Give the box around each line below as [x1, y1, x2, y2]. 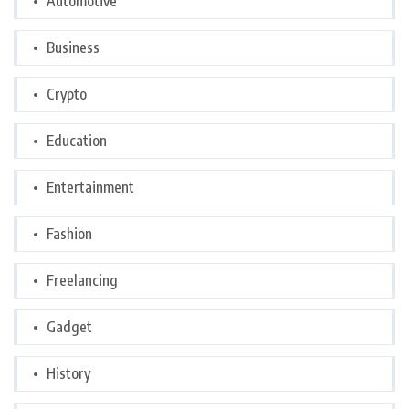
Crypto [47, 85, 87, 104]
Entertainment [47, 178, 134, 197]
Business [47, 38, 100, 58]
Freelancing [47, 271, 118, 290]
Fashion [47, 225, 92, 244]
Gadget [47, 318, 92, 337]
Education [47, 131, 107, 151]
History [47, 364, 90, 383]
